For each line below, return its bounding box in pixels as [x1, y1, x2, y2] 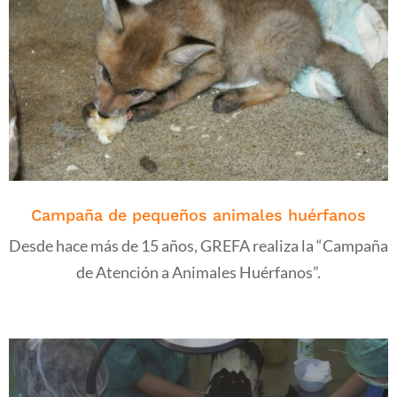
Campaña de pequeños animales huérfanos [31, 205, 366, 224]
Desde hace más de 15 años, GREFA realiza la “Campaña [9, 235, 388, 255]
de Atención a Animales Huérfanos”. [76, 261, 321, 282]
